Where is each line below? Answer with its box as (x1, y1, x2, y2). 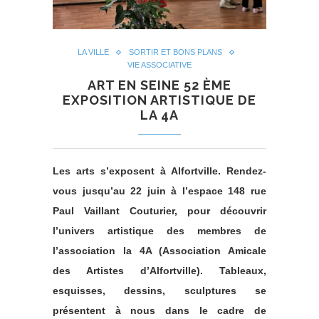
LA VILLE (77, 48, 109, 57)
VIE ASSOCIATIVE (127, 61, 192, 70)
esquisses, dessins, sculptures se (53, 285, 266, 297)
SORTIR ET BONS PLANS (128, 48, 222, 57)
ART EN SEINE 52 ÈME (88, 78, 231, 93)
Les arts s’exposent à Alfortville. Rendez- (53, 165, 266, 177)
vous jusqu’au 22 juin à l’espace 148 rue (53, 185, 266, 197)
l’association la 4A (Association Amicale (53, 245, 266, 257)
